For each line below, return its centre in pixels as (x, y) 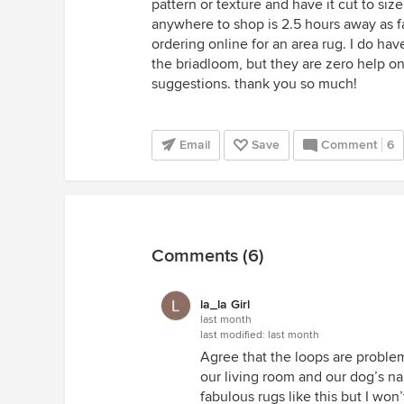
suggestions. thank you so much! (254, 84)
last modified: (234, 335)
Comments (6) (208, 256)
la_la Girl (225, 304)
